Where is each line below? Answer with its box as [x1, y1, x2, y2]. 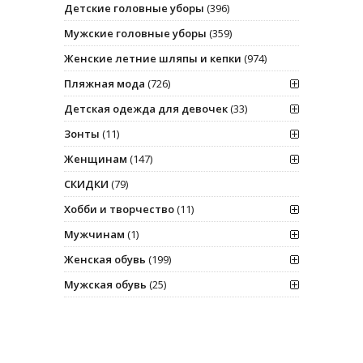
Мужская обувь [64, 276, 147, 292]
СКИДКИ [64, 176, 109, 191]
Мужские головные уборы [64, 25, 207, 41]
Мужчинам [64, 226, 125, 241]
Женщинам [64, 151, 127, 166]
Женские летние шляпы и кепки [64, 50, 241, 66]
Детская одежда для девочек [64, 100, 228, 116]
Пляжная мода [64, 75, 145, 91]
